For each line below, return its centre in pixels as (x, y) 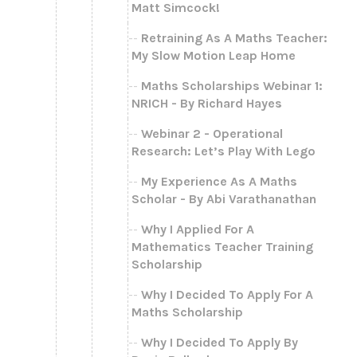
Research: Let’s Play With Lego (224, 151)
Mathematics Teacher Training (222, 246)
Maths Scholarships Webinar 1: (232, 85)
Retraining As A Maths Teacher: (234, 37)
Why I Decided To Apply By (220, 342)
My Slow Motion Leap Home (214, 55)
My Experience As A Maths (219, 181)
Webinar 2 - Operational (212, 133)
